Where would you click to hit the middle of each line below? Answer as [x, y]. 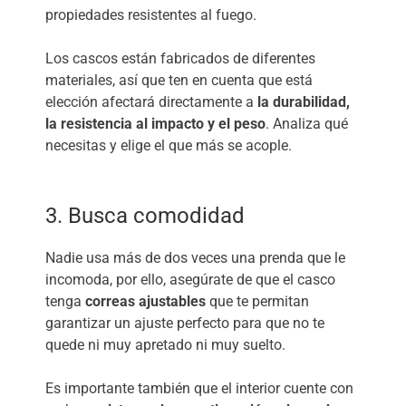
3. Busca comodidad [145, 215]
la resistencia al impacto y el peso [155, 123]
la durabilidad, [304, 101]
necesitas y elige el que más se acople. [169, 145]
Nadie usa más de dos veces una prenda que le [195, 257]
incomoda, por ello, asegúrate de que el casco [190, 279]
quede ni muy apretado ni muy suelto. [165, 344]
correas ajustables [145, 301]
